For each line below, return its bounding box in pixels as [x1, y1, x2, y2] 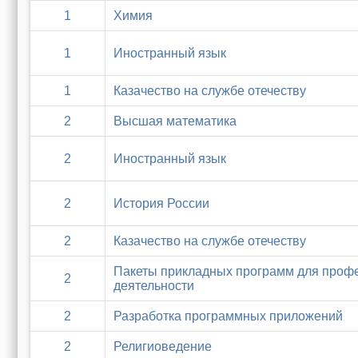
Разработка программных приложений [113, 309, 343, 323]
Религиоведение [113, 340, 212, 353]
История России [113, 197, 209, 210]
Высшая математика [113, 114, 237, 128]
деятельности [113, 279, 194, 292]
